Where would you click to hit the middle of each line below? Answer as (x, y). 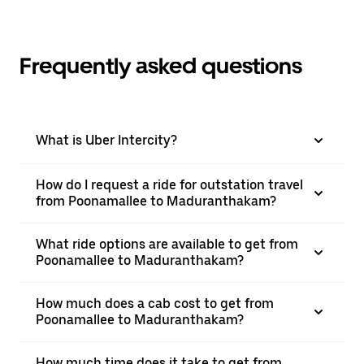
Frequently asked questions (161, 66)
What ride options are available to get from (167, 244)
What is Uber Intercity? (106, 140)
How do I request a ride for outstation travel (169, 185)
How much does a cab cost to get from (155, 303)
